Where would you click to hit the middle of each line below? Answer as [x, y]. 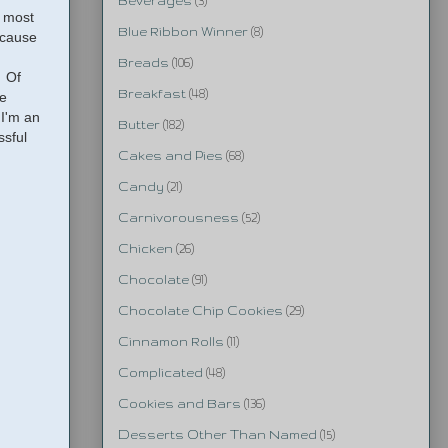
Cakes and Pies [170, 156]
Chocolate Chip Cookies [200, 311]
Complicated [160, 373]
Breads [143, 63]
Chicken [145, 249]
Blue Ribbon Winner [183, 32]
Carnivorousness [178, 218]
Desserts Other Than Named [217, 435]
